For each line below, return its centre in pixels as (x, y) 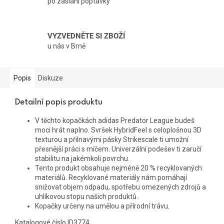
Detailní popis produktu (59, 102)
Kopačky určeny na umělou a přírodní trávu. (102, 206)
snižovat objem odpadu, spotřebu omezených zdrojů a (120, 187)
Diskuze (50, 78)
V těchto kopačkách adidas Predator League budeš (115, 120)
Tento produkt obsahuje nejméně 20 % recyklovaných (118, 168)
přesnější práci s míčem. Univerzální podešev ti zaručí (118, 149)
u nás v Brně (66, 46)
